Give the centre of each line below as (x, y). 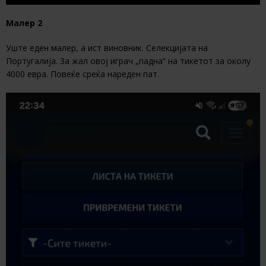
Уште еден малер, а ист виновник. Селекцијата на (107, 48)
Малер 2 (24, 23)
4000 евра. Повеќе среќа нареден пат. (83, 74)
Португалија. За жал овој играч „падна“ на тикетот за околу (128, 61)
